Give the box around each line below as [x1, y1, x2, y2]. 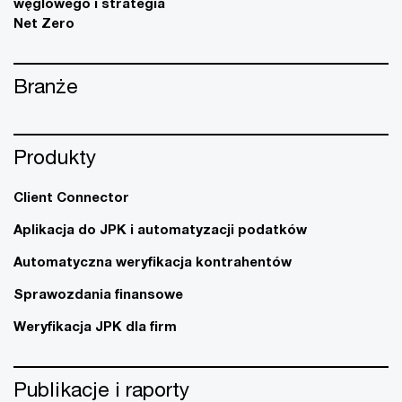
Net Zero [13, 14, 74, 31]
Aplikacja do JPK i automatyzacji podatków [13, 221, 307, 237]
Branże [13, 74, 78, 98]
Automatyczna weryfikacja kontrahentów [13, 253, 292, 269]
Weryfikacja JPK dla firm [13, 318, 177, 334]
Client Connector [13, 188, 129, 205]
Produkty [13, 144, 96, 169]
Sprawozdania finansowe [13, 285, 183, 301]
